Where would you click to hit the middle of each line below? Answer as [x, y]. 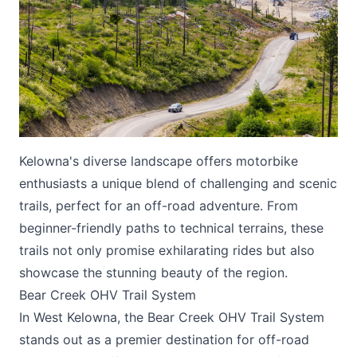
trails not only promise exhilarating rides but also [167, 250]
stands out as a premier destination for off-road [164, 339]
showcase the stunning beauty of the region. [153, 273]
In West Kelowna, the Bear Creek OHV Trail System [172, 317]
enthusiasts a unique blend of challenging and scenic [178, 183]
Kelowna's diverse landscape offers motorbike [159, 161]
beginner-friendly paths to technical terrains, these [171, 228]
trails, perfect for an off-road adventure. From [159, 206]
